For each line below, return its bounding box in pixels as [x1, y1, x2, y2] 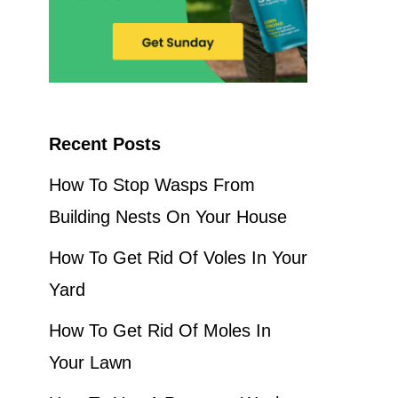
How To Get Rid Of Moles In [49, 320, 271, 340]
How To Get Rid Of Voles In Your [49, 247, 307, 267]
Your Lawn [49, 352, 131, 372]
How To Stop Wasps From [49, 174, 255, 195]
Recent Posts [49, 133, 161, 154]
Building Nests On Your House [49, 206, 287, 227]
